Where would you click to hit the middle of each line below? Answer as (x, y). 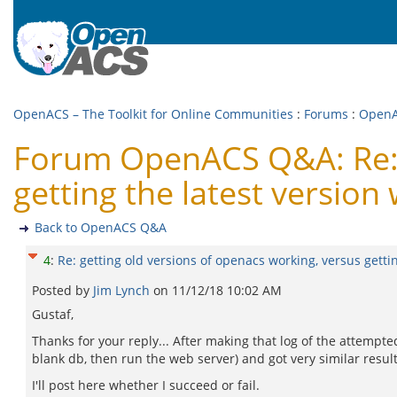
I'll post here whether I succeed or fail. (146, 385)
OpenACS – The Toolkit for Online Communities (153, 114)
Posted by (62, 290)
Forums (326, 114)
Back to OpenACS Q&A (101, 227)
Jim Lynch (123, 290)
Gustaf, (53, 314)
